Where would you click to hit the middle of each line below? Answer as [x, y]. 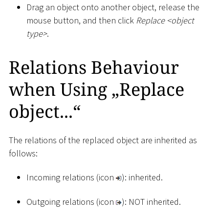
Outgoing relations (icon [71, 201]
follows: [23, 153]
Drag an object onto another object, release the [113, 7]
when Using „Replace [97, 89]
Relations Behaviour [94, 67]
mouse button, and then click [81, 20]
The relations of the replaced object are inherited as [103, 140]
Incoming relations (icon [71, 177]
